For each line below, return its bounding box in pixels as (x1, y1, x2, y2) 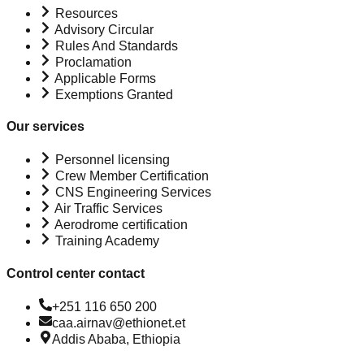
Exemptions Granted (52, 87, 173, 102)
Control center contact (6, 266, 145, 280)
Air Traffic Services (52, 201, 162, 216)
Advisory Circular (52, 22, 154, 37)
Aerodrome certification (52, 218, 188, 232)
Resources (52, 6, 118, 20)
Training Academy (52, 234, 159, 249)
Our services (6, 119, 84, 134)
